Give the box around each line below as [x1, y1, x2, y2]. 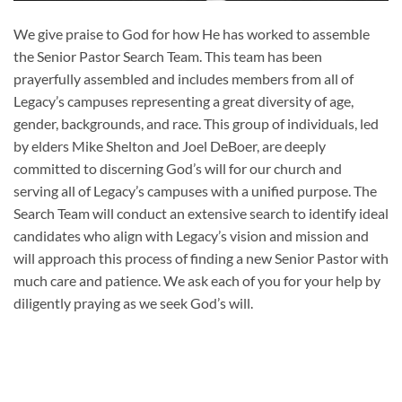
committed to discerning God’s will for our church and [13, 160, 342, 178]
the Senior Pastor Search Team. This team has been [13, 48, 322, 66]
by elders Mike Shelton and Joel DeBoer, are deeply [13, 137, 326, 155]
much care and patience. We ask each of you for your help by [13, 272, 380, 290]
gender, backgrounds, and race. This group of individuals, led [13, 115, 379, 133]
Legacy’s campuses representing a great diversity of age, [13, 92, 354, 110]
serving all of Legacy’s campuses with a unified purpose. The [13, 182, 377, 200]
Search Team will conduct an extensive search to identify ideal [13, 205, 389, 223]
